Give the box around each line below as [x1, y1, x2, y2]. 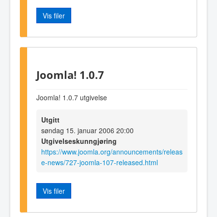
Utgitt [41, 115, 60, 125]
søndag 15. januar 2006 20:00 [41, 125, 134, 136]
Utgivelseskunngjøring [41, 136, 117, 146]
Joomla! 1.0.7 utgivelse [36, 93, 107, 103]
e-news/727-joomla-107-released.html [41, 157, 158, 168]
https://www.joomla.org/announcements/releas [41, 147, 183, 157]
